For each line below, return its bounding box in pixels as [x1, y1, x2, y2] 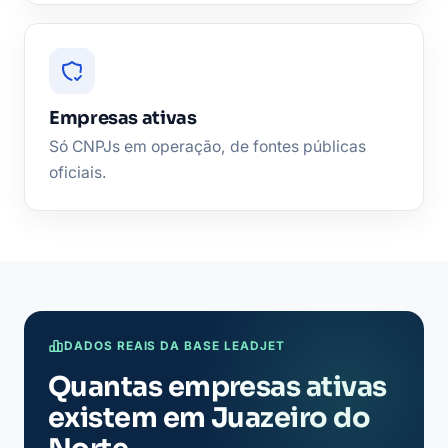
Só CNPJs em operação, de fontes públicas [49, 137, 366, 157]
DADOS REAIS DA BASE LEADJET [64, 339, 285, 354]
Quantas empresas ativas [48, 370, 387, 405]
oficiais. [49, 163, 107, 183]
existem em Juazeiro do [48, 401, 371, 436]
